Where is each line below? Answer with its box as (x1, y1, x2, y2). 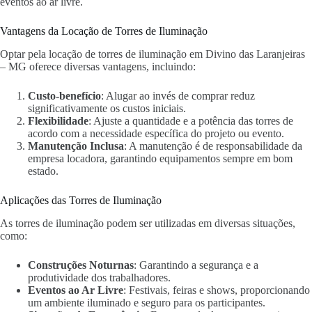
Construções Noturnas (28, 258, 134, 271)
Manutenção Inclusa (28, 139, 124, 152)
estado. (28, 164, 58, 177)
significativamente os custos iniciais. (28, 102, 186, 114)
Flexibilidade (28, 114, 88, 127)
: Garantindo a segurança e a (134, 258, 258, 271)
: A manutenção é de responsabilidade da (124, 139, 302, 152)
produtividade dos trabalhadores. (28, 271, 171, 283)
